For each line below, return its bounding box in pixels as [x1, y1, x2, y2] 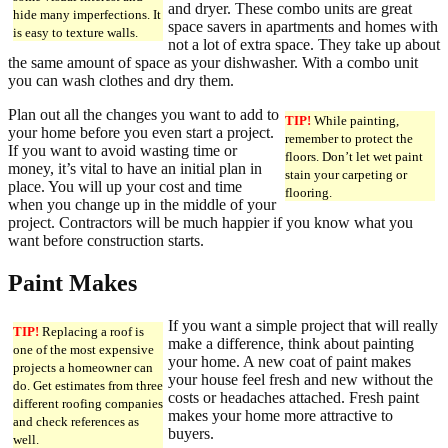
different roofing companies [13, 395, 163, 411]
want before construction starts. [8, 231, 204, 249]
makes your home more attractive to [168, 406, 393, 424]
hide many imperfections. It [13, 6, 161, 22]
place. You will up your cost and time [8, 177, 242, 195]
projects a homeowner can [13, 359, 153, 375]
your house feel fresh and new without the [168, 370, 433, 388]
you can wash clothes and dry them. [8, 71, 234, 89]
